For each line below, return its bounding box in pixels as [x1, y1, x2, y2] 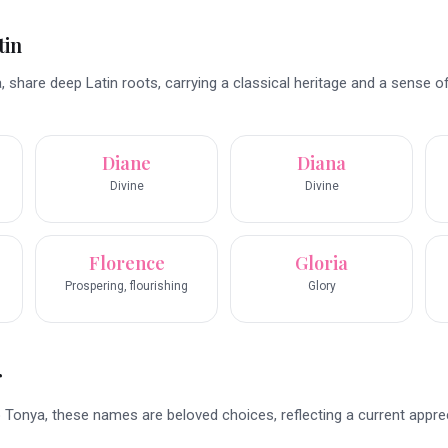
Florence [88, 251, 165, 276]
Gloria [295, 251, 348, 276]
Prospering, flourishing [65, 279, 188, 294]
